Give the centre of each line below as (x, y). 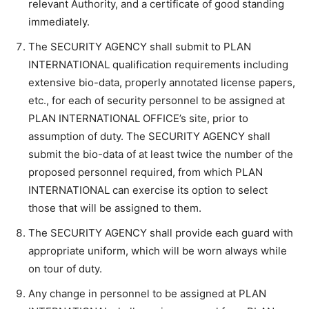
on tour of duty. (65, 269)
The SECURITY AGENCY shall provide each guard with (161, 233)
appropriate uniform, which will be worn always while (158, 251)
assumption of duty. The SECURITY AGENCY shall (149, 136)
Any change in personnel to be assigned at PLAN (147, 293)
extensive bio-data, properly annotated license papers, (162, 82)
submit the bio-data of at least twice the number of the (161, 154)
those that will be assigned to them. (115, 208)
